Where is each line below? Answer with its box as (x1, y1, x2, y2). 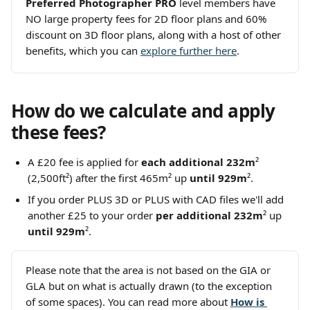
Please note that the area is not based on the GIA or (26, 263, 273, 277)
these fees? (11, 120, 106, 145)
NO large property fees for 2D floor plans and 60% (26, 12, 269, 26)
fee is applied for (59, 155, 141, 169)
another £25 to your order (28, 208, 156, 222)
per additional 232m (156, 208, 263, 222)
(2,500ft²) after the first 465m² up (28, 171, 190, 185)
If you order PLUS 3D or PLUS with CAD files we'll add (28, 192, 286, 206)
